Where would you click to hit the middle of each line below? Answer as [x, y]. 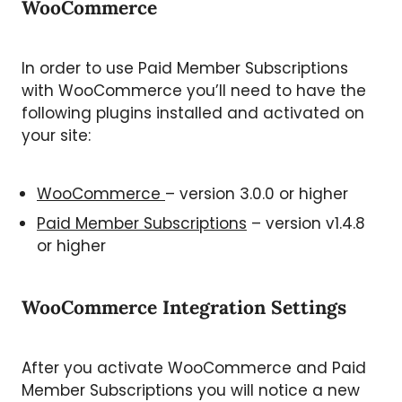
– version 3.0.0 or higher [257, 193]
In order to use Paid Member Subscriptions [185, 68]
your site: [56, 135]
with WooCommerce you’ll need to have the [194, 90]
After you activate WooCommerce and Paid [194, 367]
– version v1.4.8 [306, 223]
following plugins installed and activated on [193, 113]
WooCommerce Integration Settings [184, 307]
